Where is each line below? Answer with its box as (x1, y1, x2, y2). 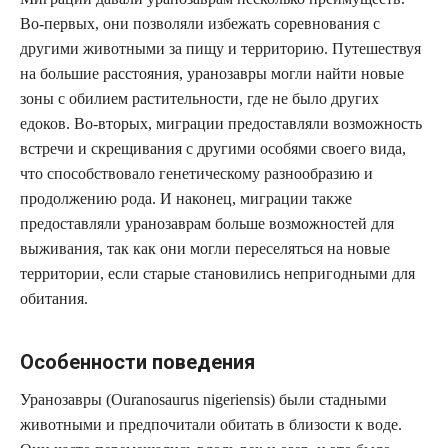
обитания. (20, 289, 88, 307)
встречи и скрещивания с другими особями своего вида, (20, 139, 406, 157)
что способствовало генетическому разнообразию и (20, 164, 373, 182)
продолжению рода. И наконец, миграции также (20, 189, 352, 207)
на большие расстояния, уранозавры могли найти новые (20, 64, 404, 82)
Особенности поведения (20, 349, 255, 374)
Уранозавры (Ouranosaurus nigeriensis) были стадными (20, 390, 387, 408)
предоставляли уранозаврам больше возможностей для (20, 214, 394, 232)
